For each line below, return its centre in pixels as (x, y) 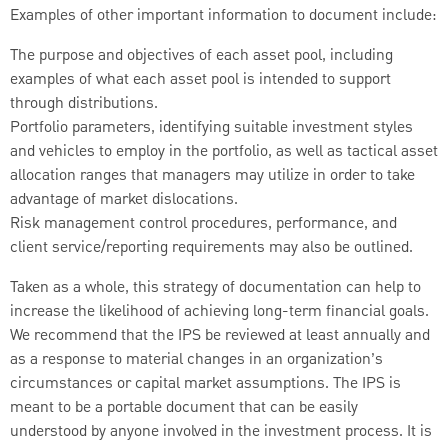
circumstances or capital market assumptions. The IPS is (205, 383)
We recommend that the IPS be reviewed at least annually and (220, 335)
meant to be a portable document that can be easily (184, 407)
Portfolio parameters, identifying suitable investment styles (211, 127)
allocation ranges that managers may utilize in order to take (212, 175)
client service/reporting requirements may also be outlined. (211, 247)
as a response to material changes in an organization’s (196, 359)
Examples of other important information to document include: (223, 15)
